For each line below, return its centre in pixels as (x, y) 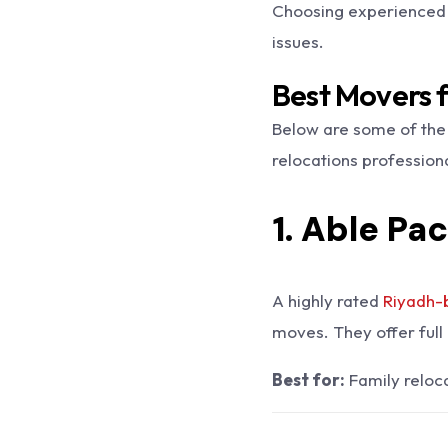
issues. (297, 41)
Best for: (308, 379)
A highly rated (327, 300)
